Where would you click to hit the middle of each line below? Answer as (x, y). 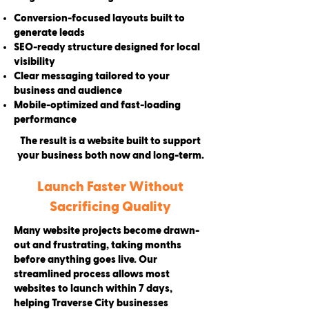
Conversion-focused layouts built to (99, 18)
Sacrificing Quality (110, 207)
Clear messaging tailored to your (92, 76)
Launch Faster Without (110, 187)
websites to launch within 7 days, (93, 289)
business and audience (68, 91)
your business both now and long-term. (110, 156)
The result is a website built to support (110, 141)
